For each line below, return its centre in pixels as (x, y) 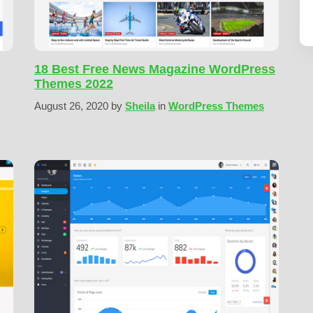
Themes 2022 (74, 84)
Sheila (140, 106)
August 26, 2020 (73, 106)
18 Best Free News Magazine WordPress (155, 69)
